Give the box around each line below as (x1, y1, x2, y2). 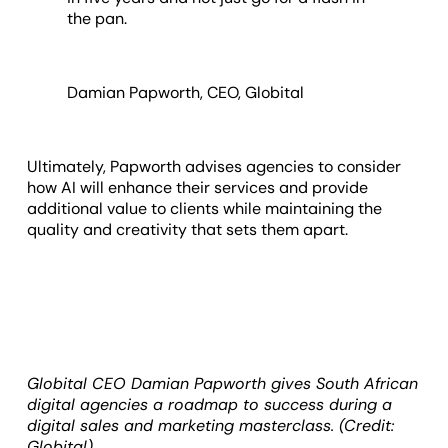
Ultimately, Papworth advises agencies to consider (27, 155, 402, 177)
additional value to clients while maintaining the (27, 197, 383, 219)
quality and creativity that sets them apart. (27, 218, 353, 240)
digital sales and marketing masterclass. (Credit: (27, 414, 395, 436)
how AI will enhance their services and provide (27, 176, 369, 198)
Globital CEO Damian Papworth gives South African (27, 372, 419, 394)
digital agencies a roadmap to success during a (27, 393, 393, 415)
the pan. (67, 7, 128, 29)
